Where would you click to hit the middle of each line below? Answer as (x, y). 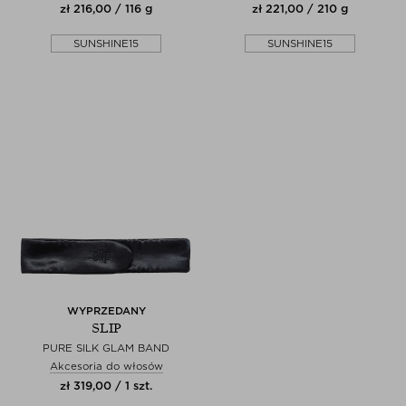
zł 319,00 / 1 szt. (106, 385)
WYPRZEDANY (106, 310)
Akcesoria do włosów (106, 366)
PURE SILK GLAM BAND (106, 348)
